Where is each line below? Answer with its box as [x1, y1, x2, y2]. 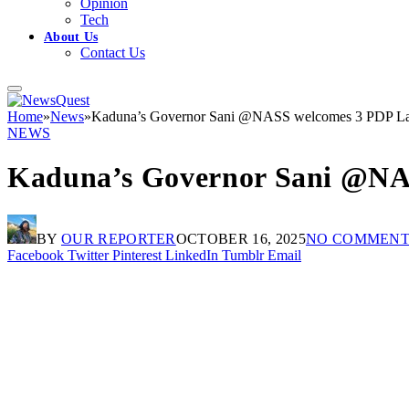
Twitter [68, 246, 109, 263]
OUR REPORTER [60, 230, 176, 246]
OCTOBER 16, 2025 [175, 230, 306, 246]
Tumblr [222, 246, 264, 263]
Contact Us [80, 44, 145, 60]
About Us [44, 29, 99, 44]
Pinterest [112, 246, 162, 263]
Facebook [7, 246, 64, 263]
